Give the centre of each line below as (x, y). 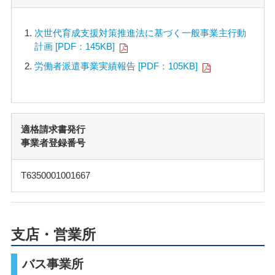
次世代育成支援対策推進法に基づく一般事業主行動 (140, 33)
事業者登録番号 (53, 143)
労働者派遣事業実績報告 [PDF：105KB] (116, 66)
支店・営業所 (53, 235)
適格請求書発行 (53, 130)
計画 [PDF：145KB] (75, 46)
